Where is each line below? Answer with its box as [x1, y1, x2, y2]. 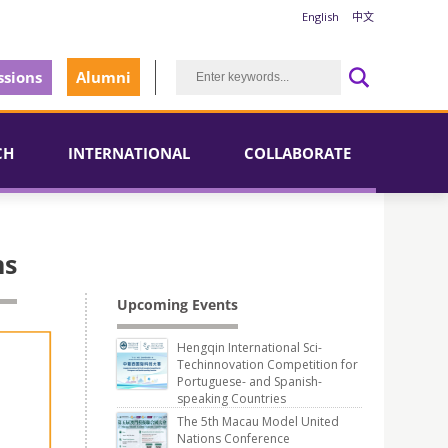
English [302, 9, 339, 24]
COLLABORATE [244, 143, 351, 163]
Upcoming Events [117, 295, 238, 314]
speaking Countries [177, 390, 286, 407]
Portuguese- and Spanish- [177, 373, 322, 390]
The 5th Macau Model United [177, 413, 339, 430]
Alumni [76, 67, 131, 87]
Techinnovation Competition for [177, 356, 358, 373]
